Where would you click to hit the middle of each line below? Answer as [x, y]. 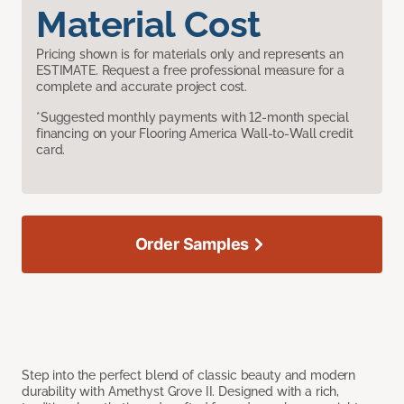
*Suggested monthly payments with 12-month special [193, 118]
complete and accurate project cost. [142, 87]
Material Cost [148, 24]
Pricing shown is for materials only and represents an [190, 55]
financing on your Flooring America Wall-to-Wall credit [195, 134]
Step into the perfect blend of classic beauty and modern [189, 376]
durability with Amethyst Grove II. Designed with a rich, [181, 392]
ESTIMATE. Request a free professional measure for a [190, 71]
